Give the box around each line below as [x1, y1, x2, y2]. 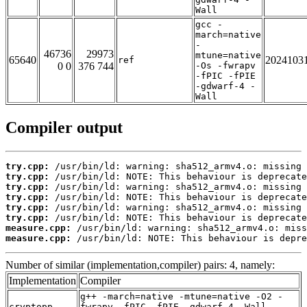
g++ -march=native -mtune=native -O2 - [80, 291, 283, 302]
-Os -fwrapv [195, 60, 256, 71]
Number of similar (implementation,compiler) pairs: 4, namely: [5, 259, 275, 271]
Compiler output [5, 119, 123, 137]
